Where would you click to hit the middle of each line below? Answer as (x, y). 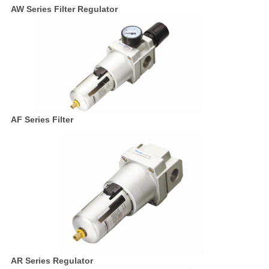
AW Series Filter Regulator (64, 9)
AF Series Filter (42, 119)
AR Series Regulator (52, 261)
